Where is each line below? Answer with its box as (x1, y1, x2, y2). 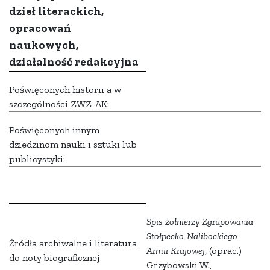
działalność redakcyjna (9, 55, 139, 69)
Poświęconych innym (9, 124, 99, 136)
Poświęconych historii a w (9, 84, 121, 96)
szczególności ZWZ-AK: (9, 98, 109, 110)
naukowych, (9, 38, 78, 52)
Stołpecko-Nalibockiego (146, 230, 237, 242)
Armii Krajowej (146, 245, 205, 257)
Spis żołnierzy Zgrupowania (146, 216, 253, 228)
